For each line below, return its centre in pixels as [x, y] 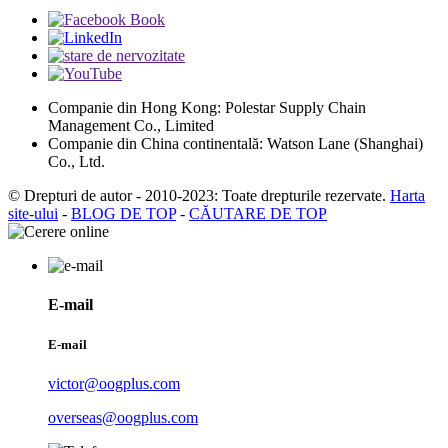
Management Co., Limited [131, 126]
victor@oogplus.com [114, 383]
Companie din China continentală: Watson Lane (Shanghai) [235, 144]
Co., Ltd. [76, 162]
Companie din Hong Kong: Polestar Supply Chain [207, 108]
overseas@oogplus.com [123, 417]
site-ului [33, 214]
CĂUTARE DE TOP [258, 214]
